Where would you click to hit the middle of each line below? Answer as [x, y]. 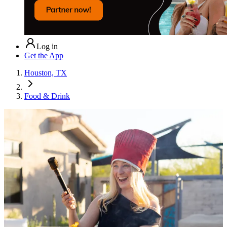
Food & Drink [47, 96]
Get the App [44, 55]
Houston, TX [46, 72]
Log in [47, 46]
